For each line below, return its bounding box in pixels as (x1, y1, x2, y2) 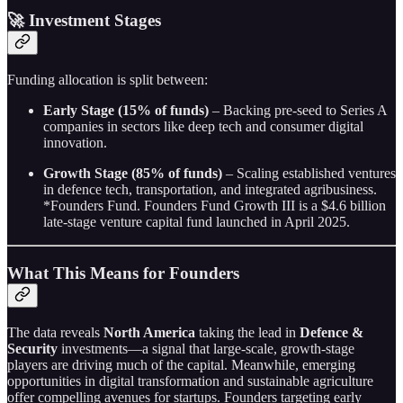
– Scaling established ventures (222, 166, 396, 182)
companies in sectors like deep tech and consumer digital (43, 119, 363, 135)
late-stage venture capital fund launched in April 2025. (43, 214, 350, 230)
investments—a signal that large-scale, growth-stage (58, 340, 354, 356)
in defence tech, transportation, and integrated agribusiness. (43, 182, 377, 198)
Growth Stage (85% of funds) (43, 166, 222, 182)
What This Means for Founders (7, 263, 239, 282)
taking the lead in (195, 324, 300, 340)
